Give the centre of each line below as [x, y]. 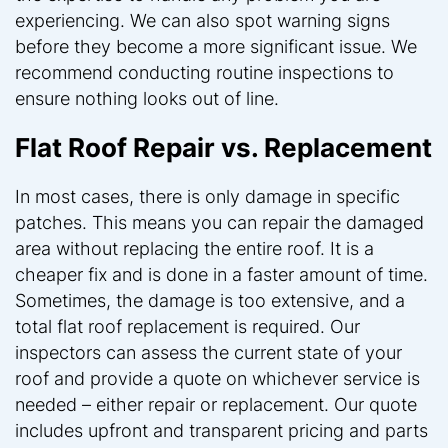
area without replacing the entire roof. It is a [194, 248]
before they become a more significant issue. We [216, 46]
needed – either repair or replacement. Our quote [216, 404]
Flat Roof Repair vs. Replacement [223, 147]
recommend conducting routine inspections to [204, 72]
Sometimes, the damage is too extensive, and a [210, 300]
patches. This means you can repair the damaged [219, 222]
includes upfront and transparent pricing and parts [221, 430]
